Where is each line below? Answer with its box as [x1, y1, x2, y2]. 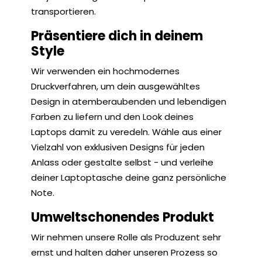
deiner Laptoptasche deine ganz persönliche [31, 171, 226, 184]
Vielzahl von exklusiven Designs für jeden [31, 141, 205, 153]
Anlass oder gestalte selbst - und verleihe [31, 156, 213, 168]
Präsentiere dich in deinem [31, 27, 203, 45]
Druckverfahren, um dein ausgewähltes [31, 80, 200, 92]
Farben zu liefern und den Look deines [31, 111, 194, 123]
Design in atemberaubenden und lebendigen [31, 95, 226, 108]
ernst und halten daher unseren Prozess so [31, 246, 218, 258]
